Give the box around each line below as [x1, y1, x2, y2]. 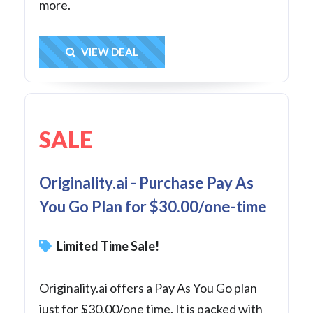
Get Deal [105, 45, 154, 60]
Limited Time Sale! [54, 238, 159, 254]
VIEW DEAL [79, 45, 138, 59]
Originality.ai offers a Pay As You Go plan [39, 280, 257, 296]
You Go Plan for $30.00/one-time [39, 197, 267, 217]
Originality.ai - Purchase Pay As [39, 173, 254, 193]
